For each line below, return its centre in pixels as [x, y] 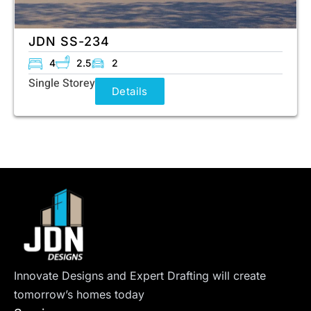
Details [130, 91]
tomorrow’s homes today [79, 294]
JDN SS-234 [69, 41]
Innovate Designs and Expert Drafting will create [140, 275]
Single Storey [62, 83]
